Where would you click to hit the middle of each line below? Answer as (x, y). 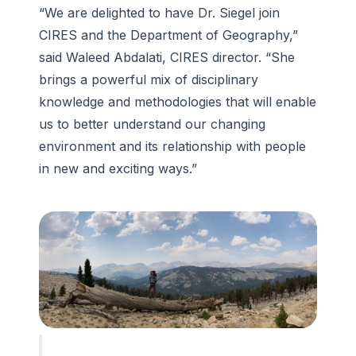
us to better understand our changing (152, 124)
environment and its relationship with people (172, 147)
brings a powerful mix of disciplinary (149, 80)
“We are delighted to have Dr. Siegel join (159, 13)
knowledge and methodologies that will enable (178, 102)
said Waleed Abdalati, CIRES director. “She (167, 58)
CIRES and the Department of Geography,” (168, 35)
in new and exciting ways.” (118, 169)
